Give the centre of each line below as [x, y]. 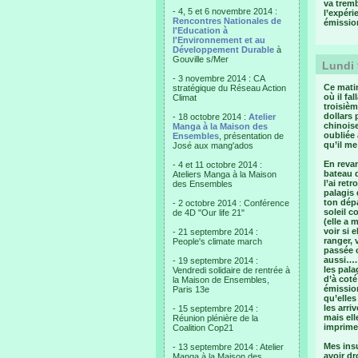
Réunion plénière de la [215, 318]
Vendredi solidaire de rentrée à [231, 270]
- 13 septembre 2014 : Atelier [228, 347]
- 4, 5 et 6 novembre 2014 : [225, 11]
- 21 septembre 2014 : [215, 232]
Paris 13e [191, 289]
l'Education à [200, 30]
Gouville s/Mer [201, 59]
